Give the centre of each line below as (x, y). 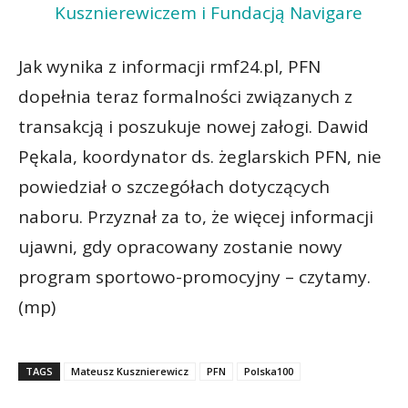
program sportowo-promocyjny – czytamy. (194, 276)
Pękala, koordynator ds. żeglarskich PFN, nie (200, 156)
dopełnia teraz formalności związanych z (185, 96)
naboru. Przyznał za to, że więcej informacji (196, 216)
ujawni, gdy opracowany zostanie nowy (180, 246)
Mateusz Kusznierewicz (130, 371)
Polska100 (269, 371)
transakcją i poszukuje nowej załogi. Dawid (194, 126)
